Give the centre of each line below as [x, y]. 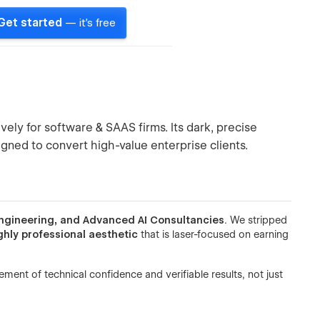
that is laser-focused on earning [214, 234]
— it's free [90, 23]
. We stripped [256, 220]
